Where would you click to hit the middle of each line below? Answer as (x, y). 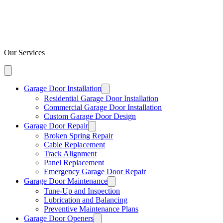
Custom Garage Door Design (90, 116)
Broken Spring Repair (78, 135)
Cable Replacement (74, 144)
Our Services (24, 52)
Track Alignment (70, 153)
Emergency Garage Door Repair (95, 171)
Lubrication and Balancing (86, 200)
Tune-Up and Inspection (82, 191)
